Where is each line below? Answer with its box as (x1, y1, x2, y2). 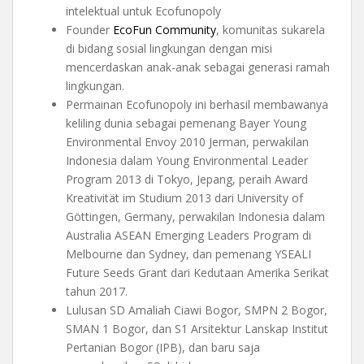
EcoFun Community (113, 22, 216, 38)
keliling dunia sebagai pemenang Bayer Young (66, 115, 306, 132)
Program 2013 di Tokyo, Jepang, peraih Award (66, 171, 308, 188)
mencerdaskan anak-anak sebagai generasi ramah (66, 59, 330, 76)
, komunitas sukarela (216, 22, 325, 38)
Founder (66, 22, 113, 38)
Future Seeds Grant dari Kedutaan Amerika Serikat (66, 265, 329, 281)
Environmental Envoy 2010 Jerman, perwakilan (66, 134, 309, 150)
